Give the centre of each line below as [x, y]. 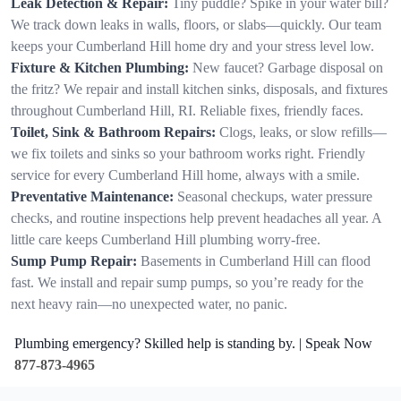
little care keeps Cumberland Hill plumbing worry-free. [166, 239]
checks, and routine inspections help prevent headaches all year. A [196, 218]
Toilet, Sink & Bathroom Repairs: [113, 132]
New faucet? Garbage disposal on [288, 67]
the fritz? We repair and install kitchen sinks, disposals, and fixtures [199, 89]
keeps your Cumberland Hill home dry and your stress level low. [192, 46]
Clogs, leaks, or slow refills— [303, 132]
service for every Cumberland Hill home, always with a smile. [185, 175]
